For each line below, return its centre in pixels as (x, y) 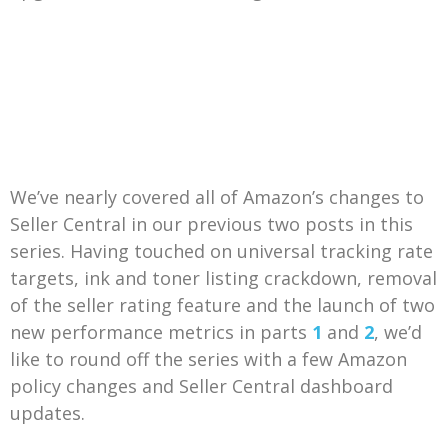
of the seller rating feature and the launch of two (222, 304)
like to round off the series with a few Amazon (208, 358)
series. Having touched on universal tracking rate (221, 250)
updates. (47, 412)
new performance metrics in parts (161, 331)
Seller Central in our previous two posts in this (211, 223)
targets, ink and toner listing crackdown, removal (223, 277)
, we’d (398, 331)
